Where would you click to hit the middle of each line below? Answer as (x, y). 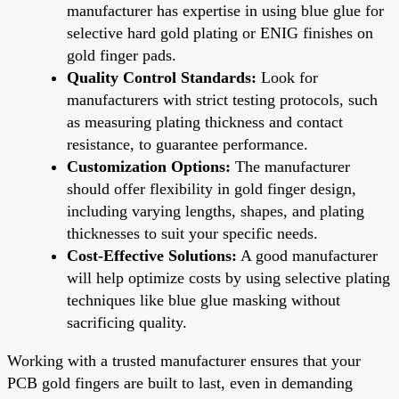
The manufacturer (290, 166)
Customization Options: (149, 166)
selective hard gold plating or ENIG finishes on (220, 33)
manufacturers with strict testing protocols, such (222, 99)
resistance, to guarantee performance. (187, 144)
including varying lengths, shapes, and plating (216, 211)
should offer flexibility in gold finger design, (212, 188)
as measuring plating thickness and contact (205, 122)
